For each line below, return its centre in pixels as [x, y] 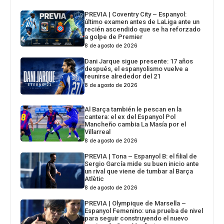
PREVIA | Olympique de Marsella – [135, 203]
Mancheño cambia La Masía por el [135, 124]
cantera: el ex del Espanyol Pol [130, 116]
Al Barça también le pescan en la [133, 109]
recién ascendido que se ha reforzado [143, 29]
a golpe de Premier [114, 37]
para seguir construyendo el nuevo [136, 218]
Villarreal [98, 131]
